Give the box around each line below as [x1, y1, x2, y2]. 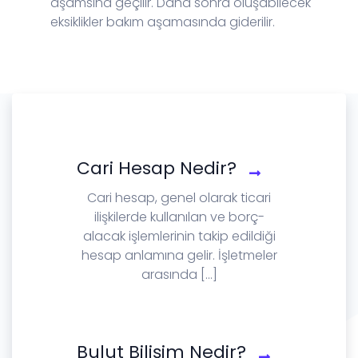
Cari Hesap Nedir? [77, 155, 237, 181]
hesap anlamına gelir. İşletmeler [81, 245, 277, 265]
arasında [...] [141, 265, 217, 284]
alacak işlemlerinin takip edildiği [82, 226, 276, 245]
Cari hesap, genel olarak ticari [87, 188, 271, 207]
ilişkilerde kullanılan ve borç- [93, 207, 265, 226]
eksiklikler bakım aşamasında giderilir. [50, 12, 275, 31]
